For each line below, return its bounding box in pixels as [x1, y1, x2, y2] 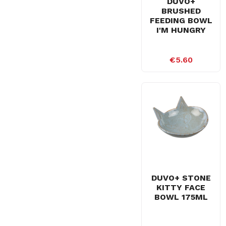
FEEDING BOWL [149, 16, 212, 25]
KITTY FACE [156, 182, 206, 192]
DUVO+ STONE [151, 173, 211, 183]
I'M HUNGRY [156, 25, 206, 35]
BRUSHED [161, 6, 201, 16]
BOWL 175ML [154, 192, 208, 202]
